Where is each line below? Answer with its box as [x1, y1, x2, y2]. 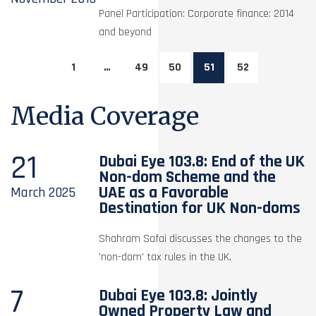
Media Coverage [11, 100, 199, 132]
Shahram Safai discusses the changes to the [99, 231, 303, 246]
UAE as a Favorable [99, 181, 229, 203]
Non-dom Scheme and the [99, 166, 276, 188]
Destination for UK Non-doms [99, 197, 301, 219]
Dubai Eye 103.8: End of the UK [99, 150, 305, 172]
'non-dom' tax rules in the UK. [99, 249, 232, 265]
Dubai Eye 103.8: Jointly [99, 284, 258, 306]
